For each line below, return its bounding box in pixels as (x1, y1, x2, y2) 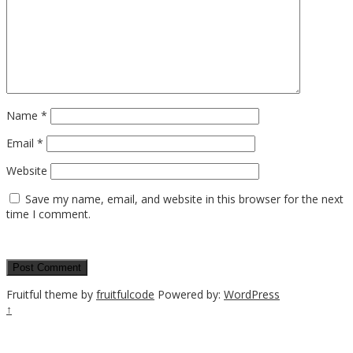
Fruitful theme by (6, 287, 96, 303)
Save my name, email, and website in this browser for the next (25, 191, 344, 207)
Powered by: (154, 287, 224, 303)
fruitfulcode (96, 287, 154, 303)
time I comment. (6, 206, 91, 222)
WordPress (224, 287, 280, 303)
